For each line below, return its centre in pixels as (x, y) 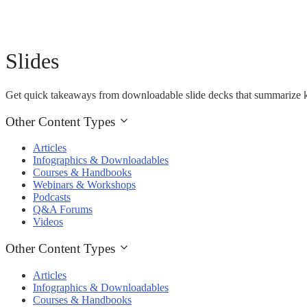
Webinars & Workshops (84, 185)
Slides (32, 61)
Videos (48, 222)
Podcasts (52, 197)
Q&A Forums (63, 210)
